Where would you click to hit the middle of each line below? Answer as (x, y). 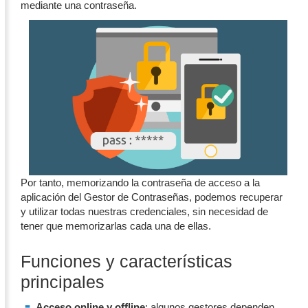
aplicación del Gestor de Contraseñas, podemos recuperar (152, 197)
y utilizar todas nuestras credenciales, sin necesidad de (144, 211)
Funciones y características (126, 261)
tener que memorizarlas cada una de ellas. (116, 225)
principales (63, 282)
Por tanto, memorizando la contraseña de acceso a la (140, 182)
